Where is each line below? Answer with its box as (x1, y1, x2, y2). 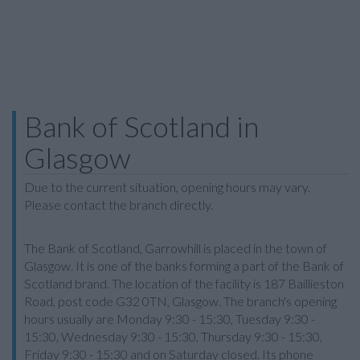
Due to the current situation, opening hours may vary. (24, 179, 310, 194)
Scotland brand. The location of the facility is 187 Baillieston (24, 276, 344, 291)
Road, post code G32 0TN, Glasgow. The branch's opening (24, 293, 337, 309)
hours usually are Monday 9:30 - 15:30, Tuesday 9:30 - (24, 311, 315, 326)
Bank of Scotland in (24, 108, 259, 144)
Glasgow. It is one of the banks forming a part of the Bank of (24, 258, 344, 273)
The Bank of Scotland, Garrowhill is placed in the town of (24, 240, 327, 256)
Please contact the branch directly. (24, 197, 213, 212)
